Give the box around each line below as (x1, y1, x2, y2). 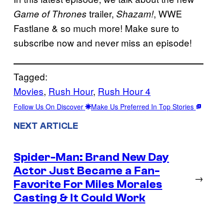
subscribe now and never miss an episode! (14, 35, 192, 49)
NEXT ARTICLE (14, 120, 78, 131)
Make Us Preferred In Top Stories (91, 101, 196, 111)
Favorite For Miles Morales (14, 177, 162, 191)
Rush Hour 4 (98, 84, 151, 97)
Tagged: (14, 69, 47, 83)
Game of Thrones (14, 7, 87, 20)
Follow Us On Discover (14, 101, 85, 111)
